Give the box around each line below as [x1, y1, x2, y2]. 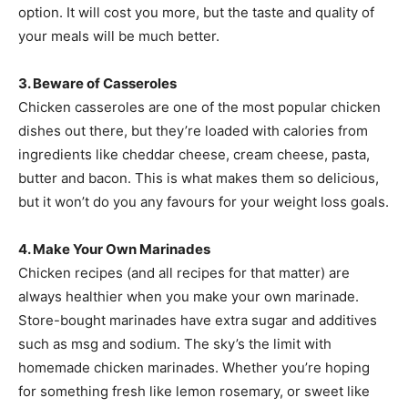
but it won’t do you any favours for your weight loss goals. [18, 192, 389, 210]
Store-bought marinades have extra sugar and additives [18, 311, 377, 329]
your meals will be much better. [18, 26, 219, 45]
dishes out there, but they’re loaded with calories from [18, 121, 368, 139]
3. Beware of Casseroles [18, 74, 177, 92]
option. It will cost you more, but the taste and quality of [18, 3, 374, 21]
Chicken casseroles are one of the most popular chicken [18, 97, 381, 116]
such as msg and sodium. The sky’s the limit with [18, 334, 331, 352]
